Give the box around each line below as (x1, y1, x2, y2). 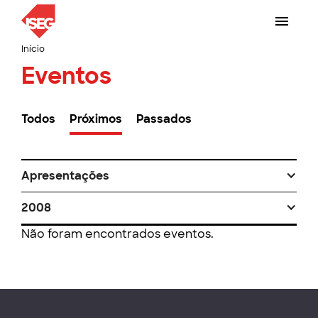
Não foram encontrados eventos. (21, 226, 214, 241)
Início (21, 43, 45, 55)
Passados (136, 111, 192, 126)
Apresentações (21, 168, 109, 183)
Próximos (70, 111, 122, 126)
